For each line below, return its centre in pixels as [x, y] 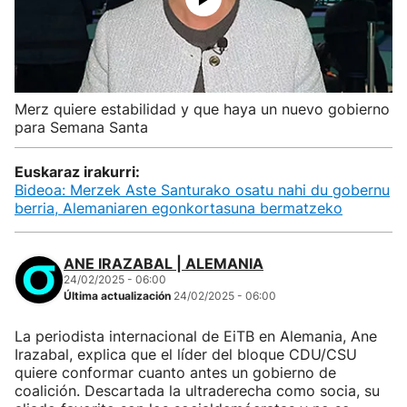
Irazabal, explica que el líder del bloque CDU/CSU [186, 354]
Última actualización [119, 296]
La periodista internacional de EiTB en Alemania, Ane [196, 336]
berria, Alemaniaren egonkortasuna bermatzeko [179, 208]
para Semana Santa [81, 127]
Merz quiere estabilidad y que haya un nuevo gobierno [202, 109]
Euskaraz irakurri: [77, 172]
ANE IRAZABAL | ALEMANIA [164, 263]
